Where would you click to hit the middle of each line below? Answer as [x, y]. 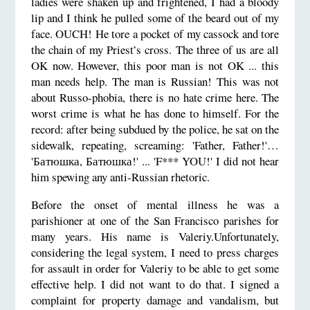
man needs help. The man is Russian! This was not [155, 81]
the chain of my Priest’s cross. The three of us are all [155, 49]
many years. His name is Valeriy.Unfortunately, [155, 236]
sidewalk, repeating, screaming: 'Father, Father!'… [155, 145]
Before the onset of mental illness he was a [155, 204]
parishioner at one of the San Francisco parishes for [155, 220]
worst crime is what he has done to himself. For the [155, 113]
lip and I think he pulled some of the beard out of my [155, 17]
